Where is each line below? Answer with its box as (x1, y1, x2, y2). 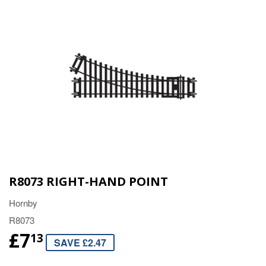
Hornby (9, 197, 37, 210)
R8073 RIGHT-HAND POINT (9, 173, 168, 190)
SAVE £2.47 (54, 236, 106, 250)
